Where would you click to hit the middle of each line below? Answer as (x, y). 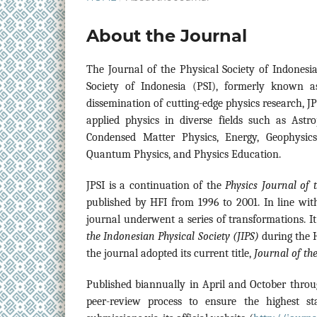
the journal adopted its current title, (170, 253)
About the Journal (167, 35)
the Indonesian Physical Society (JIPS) (173, 236)
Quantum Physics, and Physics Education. (184, 154)
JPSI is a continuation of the (156, 185)
